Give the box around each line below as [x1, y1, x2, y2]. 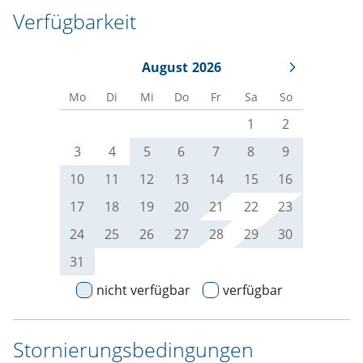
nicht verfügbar [96, 281, 190, 300]
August [142, 58, 188, 77]
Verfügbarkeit [13, 7, 136, 36]
